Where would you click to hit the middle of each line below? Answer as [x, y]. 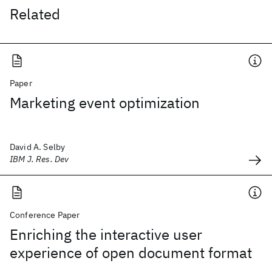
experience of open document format [131, 253]
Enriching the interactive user [106, 234]
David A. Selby [38, 147]
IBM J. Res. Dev [39, 159]
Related [35, 14]
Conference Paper [45, 215]
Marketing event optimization [105, 103]
